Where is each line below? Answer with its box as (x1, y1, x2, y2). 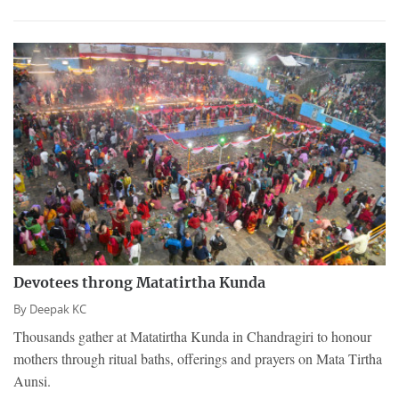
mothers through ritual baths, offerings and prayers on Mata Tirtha (13, 348, 382, 368)
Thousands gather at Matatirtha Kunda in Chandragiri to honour (13, 326, 371, 346)
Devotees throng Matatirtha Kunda (13, 275, 265, 290)
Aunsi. (13, 370, 51, 390)
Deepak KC (29, 301, 86, 317)
